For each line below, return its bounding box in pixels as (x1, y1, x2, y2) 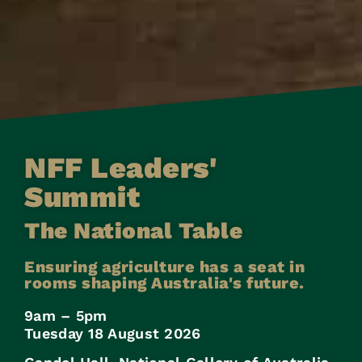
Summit (24, 179, 140, 214)
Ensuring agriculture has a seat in (24, 256, 305, 276)
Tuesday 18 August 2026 (24, 324, 201, 342)
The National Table (24, 217, 242, 244)
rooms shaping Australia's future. (24, 272, 305, 293)
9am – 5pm (24, 306, 107, 324)
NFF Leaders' (24, 150, 217, 185)
